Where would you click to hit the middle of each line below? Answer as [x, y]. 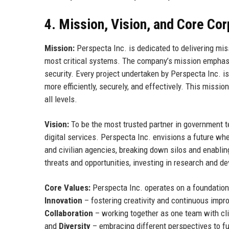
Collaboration [69, 213]
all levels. [61, 99]
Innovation [63, 200]
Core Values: [67, 187]
